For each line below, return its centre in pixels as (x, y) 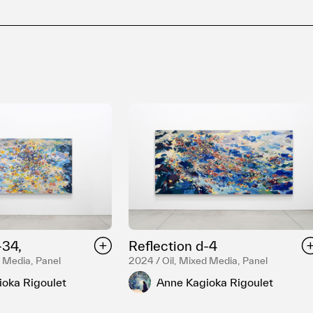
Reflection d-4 (173, 246)
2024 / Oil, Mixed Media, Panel (198, 261)
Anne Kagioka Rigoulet (215, 282)
